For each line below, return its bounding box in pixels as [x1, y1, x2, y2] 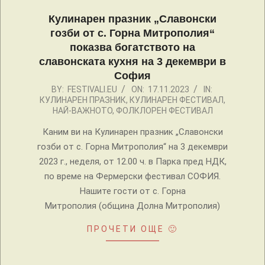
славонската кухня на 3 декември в [39, 56, 226, 68]
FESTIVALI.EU [67, 85, 117, 95]
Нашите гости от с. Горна [79, 186, 186, 197]
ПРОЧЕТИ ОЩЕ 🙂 [87, 224, 178, 234]
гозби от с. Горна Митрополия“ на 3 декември [37, 141, 228, 153]
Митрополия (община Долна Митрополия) [45, 201, 220, 212]
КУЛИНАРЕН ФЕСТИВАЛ [130, 95, 224, 105]
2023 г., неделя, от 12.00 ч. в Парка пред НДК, [38, 156, 227, 167]
